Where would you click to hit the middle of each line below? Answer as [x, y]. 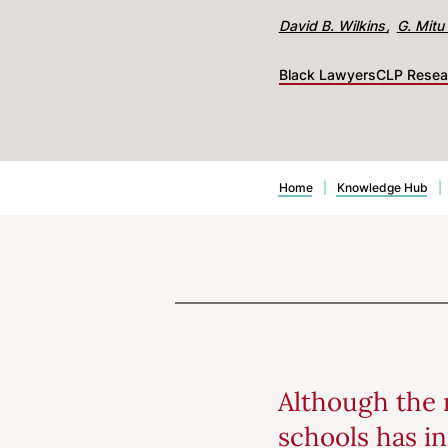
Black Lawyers [327, 74]
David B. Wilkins [333, 25]
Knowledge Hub [382, 187]
